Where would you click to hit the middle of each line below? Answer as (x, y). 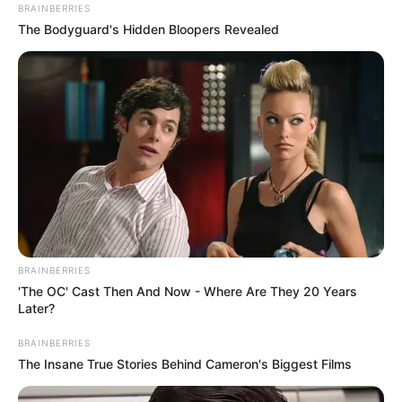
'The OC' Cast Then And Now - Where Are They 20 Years (188, 291)
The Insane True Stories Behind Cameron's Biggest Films (185, 363)
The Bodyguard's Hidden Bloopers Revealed (149, 30)
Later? (36, 308)
